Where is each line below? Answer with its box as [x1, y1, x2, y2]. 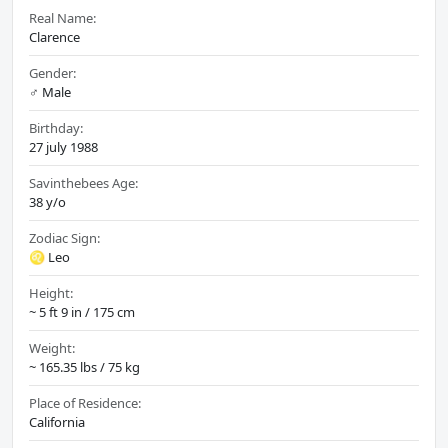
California [29, 413, 85, 432]
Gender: [29, 64, 76, 83]
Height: [29, 284, 73, 303]
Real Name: [29, 9, 96, 28]
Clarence [29, 28, 80, 47]
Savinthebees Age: [29, 174, 138, 193]
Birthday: [29, 119, 83, 138]
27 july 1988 [29, 138, 98, 157]
